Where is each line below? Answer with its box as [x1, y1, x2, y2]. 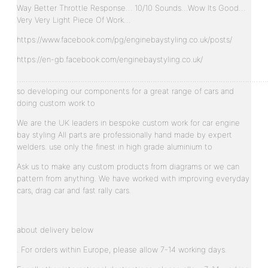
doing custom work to [17, 98, 95, 108]
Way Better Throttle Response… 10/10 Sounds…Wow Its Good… [17, 2, 245, 13]
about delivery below [17, 224, 93, 234]
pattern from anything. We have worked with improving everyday [17, 173, 249, 183]
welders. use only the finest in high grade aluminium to [17, 141, 212, 151]
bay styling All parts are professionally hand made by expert [17, 129, 232, 139]
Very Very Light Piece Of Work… [17, 14, 130, 25]
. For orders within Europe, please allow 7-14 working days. [17, 244, 227, 254]
